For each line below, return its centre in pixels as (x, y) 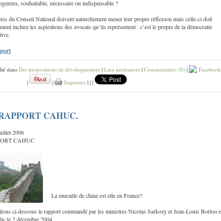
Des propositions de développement (59, 69)
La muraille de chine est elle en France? (96, 195)
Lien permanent (122, 69)
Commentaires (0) (165, 69)
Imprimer (74, 82)
